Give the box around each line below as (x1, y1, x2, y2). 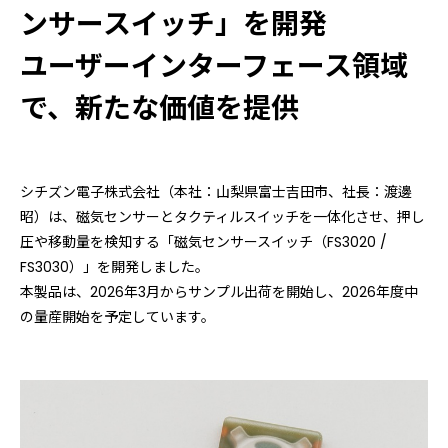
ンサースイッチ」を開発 (20, 5, 327, 44)
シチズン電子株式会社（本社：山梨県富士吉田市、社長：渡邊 (20, 182, 412, 202)
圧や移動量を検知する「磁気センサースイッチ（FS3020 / (20, 232, 387, 252)
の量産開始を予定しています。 (20, 307, 215, 327)
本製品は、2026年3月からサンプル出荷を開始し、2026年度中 (20, 282, 418, 302)
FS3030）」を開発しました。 (20, 257, 209, 277)
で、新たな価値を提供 (20, 89, 299, 128)
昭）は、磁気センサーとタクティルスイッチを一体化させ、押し (20, 207, 425, 227)
